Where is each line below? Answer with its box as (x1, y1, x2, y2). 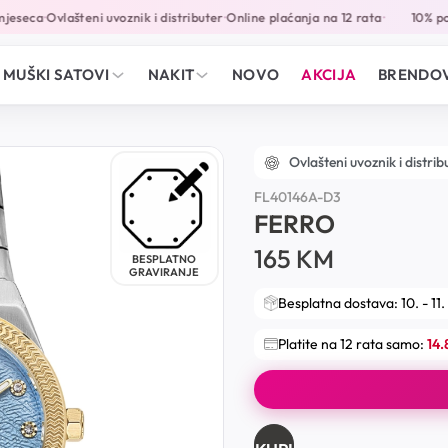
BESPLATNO (132, 252, 197, 267)
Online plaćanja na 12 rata (213, 9, 369, 25)
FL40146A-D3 (254, 188, 341, 206)
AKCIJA (301, 65, 357, 84)
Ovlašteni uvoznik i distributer (33, 9, 211, 25)
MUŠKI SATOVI (3, 65, 110, 84)
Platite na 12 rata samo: (278, 334, 427, 353)
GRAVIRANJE (129, 265, 200, 280)
